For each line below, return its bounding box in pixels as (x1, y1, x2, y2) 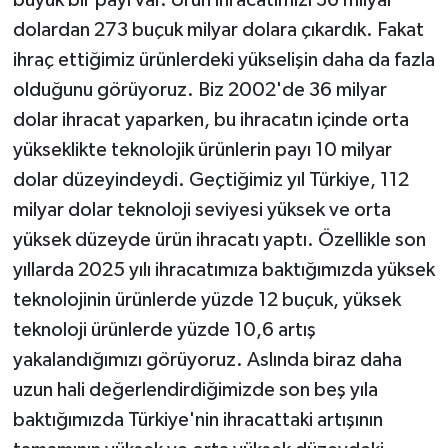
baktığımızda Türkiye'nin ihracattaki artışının (12, 409, 383, 430)
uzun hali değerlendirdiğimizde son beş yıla (12, 379, 378, 400)
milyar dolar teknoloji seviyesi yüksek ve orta (12, 199, 391, 220)
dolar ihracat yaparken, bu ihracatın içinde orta (12, 109, 409, 130)
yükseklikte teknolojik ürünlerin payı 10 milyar (12, 139, 392, 160)
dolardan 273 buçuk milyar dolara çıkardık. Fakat (12, 19, 424, 40)
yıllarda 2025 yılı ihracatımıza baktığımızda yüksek (12, 259, 435, 280)
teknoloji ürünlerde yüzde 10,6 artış (12, 319, 316, 340)
